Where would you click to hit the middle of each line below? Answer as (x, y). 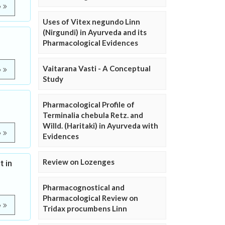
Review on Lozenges (79, 162)
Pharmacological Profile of (89, 104)
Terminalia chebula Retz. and (93, 115)
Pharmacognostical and (84, 187)
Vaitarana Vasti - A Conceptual (97, 68)
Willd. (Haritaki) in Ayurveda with (100, 126)
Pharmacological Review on (90, 198)
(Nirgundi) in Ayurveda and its (95, 32)
